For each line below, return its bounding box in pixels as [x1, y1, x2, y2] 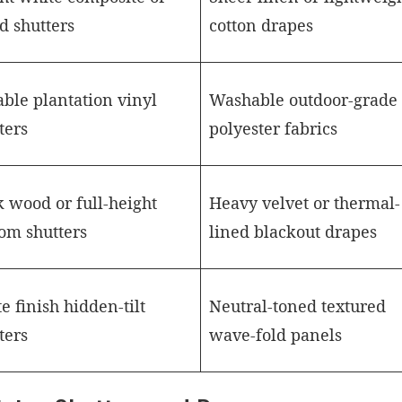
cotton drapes [209, 14, 314, 36]
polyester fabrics [209, 118, 338, 139]
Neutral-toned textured [209, 295, 387, 317]
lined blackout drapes [209, 221, 378, 242]
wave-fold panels [209, 324, 343, 345]
